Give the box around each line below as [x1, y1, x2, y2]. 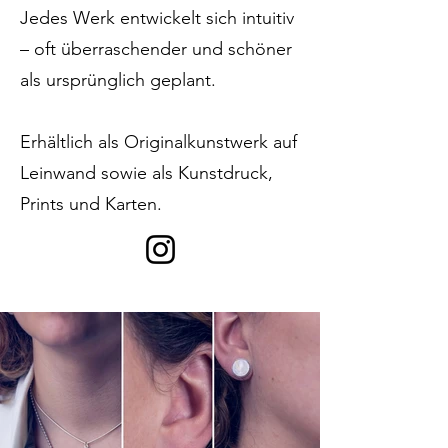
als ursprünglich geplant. [20, 69, 216, 91]
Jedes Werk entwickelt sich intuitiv [20, 7, 294, 29]
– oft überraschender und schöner [20, 38, 292, 60]
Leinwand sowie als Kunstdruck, [20, 162, 273, 184]
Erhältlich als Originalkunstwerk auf [20, 131, 297, 153]
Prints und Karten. [20, 193, 162, 215]
